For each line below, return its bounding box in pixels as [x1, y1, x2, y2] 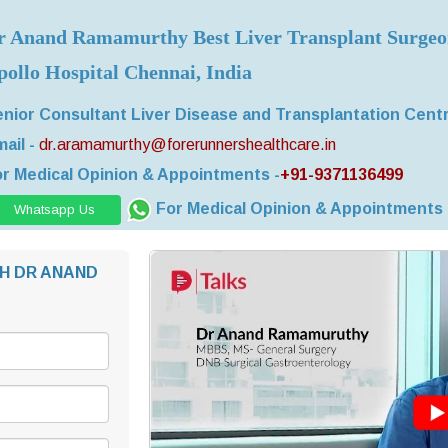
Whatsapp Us [14, 202, 95, 217]
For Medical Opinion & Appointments [156, 200, 443, 217]
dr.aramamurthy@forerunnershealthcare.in [39, 136, 336, 153]
